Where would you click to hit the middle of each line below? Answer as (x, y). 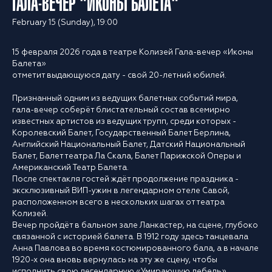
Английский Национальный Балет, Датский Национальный (129, 145)
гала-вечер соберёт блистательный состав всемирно (121, 110)
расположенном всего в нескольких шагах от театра (118, 203)
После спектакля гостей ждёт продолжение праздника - (125, 180)
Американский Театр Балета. (70, 168)
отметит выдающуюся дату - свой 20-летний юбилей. (119, 76)
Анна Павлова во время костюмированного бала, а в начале (135, 249)
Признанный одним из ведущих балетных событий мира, (125, 99)
